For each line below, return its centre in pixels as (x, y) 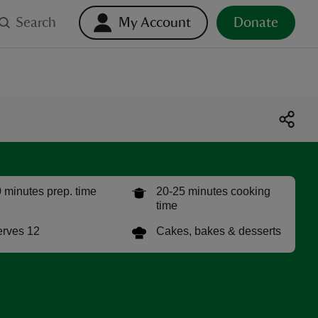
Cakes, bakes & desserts (219, 231)
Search (36, 23)
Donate (256, 23)
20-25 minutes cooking (213, 191)
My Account (155, 23)
